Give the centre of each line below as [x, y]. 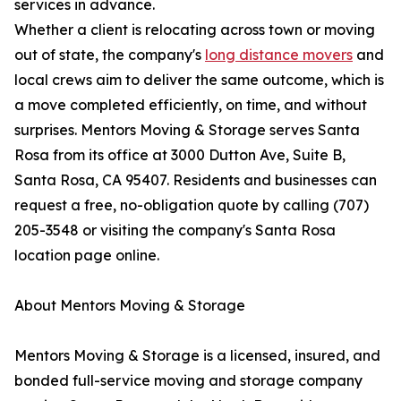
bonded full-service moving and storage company [188, 381]
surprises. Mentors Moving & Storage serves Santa [187, 130]
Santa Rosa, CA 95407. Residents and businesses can [196, 180]
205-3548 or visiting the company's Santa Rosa [175, 230]
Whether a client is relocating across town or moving [195, 30]
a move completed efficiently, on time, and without [191, 105]
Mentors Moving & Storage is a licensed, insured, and [197, 356]
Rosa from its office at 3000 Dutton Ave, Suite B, [180, 155]
